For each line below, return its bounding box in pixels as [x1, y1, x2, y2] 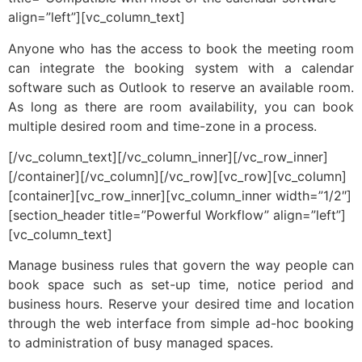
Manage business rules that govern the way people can [8, 257, 354, 274]
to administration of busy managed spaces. [8, 335, 273, 351]
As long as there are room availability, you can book [8, 98, 354, 115]
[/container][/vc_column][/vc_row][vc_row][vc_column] [8, 167, 347, 184]
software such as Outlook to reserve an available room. [8, 78, 354, 95]
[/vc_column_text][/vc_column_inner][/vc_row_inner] [8, 148, 328, 165]
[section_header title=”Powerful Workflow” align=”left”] [8, 206, 346, 223]
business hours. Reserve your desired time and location [8, 296, 354, 313]
